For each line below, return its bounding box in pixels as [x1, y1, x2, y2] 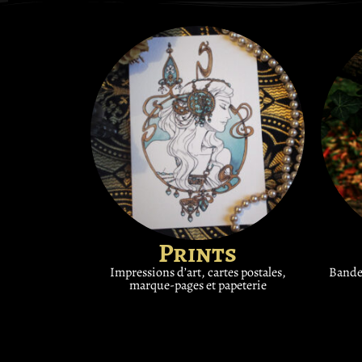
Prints [158, 234, 237, 271]
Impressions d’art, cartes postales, [109, 263, 286, 281]
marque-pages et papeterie [128, 276, 267, 294]
